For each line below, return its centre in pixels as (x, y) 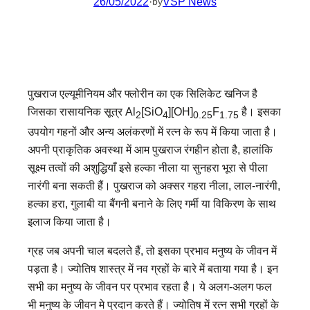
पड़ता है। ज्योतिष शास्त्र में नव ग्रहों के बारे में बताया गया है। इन (153, 269)
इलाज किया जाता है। (70, 221)
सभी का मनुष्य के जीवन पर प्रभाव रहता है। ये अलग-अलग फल (150, 287)
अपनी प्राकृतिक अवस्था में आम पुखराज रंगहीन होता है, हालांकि (150, 149)
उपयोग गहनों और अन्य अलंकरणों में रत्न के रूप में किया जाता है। (153, 131)
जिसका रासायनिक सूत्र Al (82, 111)
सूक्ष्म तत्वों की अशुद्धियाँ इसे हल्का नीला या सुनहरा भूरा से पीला (148, 167)
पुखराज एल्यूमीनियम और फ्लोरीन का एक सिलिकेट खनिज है (143, 93)
